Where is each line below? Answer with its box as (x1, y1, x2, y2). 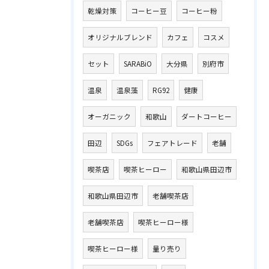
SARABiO (124, 59, 152, 68)
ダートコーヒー (181, 112, 232, 121)
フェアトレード (147, 138, 198, 148)
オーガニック (88, 112, 131, 121)
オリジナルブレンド (88, 32, 153, 42)
